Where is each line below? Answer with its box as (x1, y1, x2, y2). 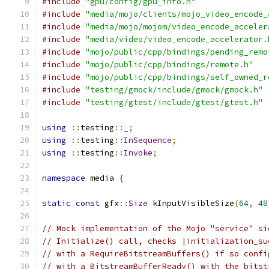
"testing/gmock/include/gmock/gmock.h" (85, 85, 263, 95)
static (42, 198, 71, 208)
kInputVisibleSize (148, 198, 234, 208)
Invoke (124, 148, 153, 158)
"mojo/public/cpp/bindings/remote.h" (85, 59, 253, 70)
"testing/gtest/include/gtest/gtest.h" (85, 97, 263, 107)
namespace (42, 173, 85, 183)
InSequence (124, 135, 172, 145)
